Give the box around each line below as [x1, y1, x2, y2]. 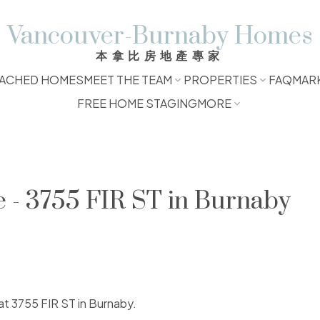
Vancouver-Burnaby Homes [7, 21, 313, 52]
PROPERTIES [183, 72, 257, 87]
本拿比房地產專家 [96, 48, 224, 63]
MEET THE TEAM [83, 72, 172, 87]
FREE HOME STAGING [76, 96, 197, 111]
